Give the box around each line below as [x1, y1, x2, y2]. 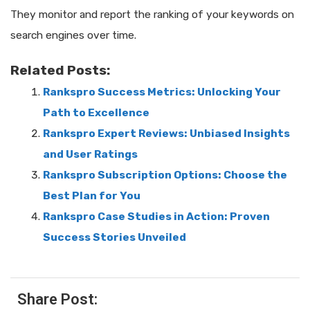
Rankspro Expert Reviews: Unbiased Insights [42, 127, 290, 140]
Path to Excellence [42, 106, 149, 119]
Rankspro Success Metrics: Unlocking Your [42, 85, 281, 98]
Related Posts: [10, 62, 111, 78]
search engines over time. [10, 29, 136, 42]
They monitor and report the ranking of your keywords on [10, 8, 294, 21]
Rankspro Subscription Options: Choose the [42, 168, 287, 181]
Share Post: [17, 290, 98, 308]
